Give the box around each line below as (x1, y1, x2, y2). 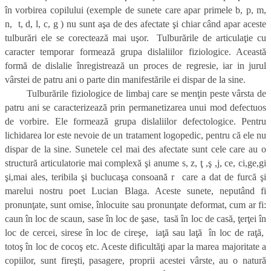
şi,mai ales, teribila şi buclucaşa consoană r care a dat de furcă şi (5, 172, 266, 183)
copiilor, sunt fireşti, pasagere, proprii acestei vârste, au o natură (5, 255, 266, 266)
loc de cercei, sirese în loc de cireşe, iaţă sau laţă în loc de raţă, (5, 227, 266, 238)
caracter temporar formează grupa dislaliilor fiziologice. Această (5, 47, 266, 57)
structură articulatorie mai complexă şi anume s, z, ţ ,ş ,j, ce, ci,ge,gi (5, 158, 266, 169)
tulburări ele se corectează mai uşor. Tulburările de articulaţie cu (5, 33, 266, 44)
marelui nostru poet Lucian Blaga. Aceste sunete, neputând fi (5, 186, 266, 197)
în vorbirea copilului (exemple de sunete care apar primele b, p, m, (5, 5, 266, 16)
